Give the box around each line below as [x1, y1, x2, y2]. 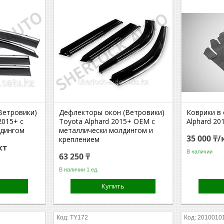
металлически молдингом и [59, 125, 153, 135]
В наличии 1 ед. [59, 166, 99, 172]
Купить [101, 181, 125, 190]
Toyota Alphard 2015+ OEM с [59, 116, 155, 126]
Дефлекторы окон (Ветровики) [59, 107, 165, 117]
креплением [59, 134, 100, 144]
